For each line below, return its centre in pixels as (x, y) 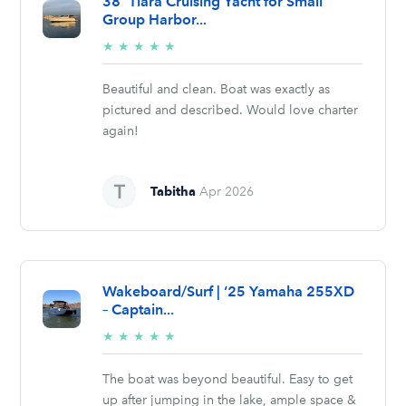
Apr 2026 (227, 191)
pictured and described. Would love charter (231, 110)
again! (121, 130)
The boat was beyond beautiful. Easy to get (228, 379)
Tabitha (174, 191)
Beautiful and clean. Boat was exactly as (217, 89)
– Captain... (139, 309)
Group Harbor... (155, 19)
